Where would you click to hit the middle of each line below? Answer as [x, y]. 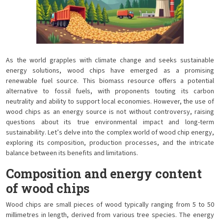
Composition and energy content [104, 174]
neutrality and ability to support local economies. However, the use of [110, 102]
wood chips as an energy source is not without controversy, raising [110, 112]
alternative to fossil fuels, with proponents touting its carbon [110, 91]
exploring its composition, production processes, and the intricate [110, 143]
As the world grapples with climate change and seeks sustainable [110, 60]
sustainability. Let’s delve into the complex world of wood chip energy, [110, 133]
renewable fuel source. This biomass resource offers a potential [110, 81]
